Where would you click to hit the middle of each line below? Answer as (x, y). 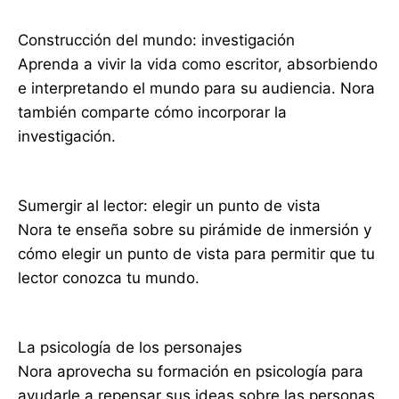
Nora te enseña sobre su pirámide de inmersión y (195, 230)
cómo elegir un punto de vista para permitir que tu (196, 254)
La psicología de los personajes (130, 348)
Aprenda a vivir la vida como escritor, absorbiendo (198, 65)
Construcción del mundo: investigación (156, 41)
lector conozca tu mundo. (109, 278)
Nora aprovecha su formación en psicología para (191, 372)
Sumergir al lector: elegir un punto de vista (169, 206)
